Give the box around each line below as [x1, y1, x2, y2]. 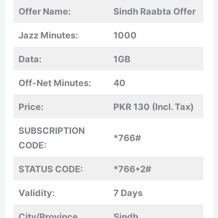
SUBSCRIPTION [18, 125, 85, 136]
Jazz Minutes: [18, 30, 78, 41]
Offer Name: [18, 6, 71, 17]
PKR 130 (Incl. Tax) [113, 101, 194, 112]
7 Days [113, 187, 143, 199]
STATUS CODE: [18, 163, 83, 175]
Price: [18, 101, 44, 112]
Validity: [18, 187, 55, 199]
